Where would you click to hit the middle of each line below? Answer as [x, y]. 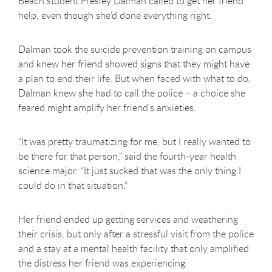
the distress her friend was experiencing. [104, 263]
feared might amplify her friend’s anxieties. [107, 107]
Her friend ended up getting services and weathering [128, 219]
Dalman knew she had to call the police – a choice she [132, 93]
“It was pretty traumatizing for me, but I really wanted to [134, 141]
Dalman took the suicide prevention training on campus [135, 49]
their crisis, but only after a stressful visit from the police [136, 233]
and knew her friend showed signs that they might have [134, 63]
